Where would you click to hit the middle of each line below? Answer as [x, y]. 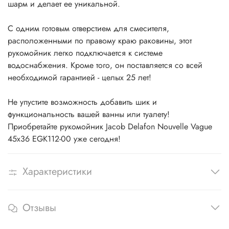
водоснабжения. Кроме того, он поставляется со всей [105, 65]
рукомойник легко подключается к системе [85, 53]
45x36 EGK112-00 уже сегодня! [64, 139]
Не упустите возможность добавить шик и [82, 102]
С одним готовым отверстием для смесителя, [88, 29]
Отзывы [39, 208]
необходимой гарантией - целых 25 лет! [79, 78]
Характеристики [57, 172]
